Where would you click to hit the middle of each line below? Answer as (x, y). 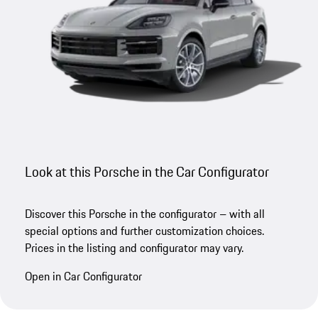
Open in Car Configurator (84, 276)
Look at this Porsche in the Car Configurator (147, 171)
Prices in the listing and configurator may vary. (135, 247)
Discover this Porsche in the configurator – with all (145, 213)
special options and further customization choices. (145, 230)
